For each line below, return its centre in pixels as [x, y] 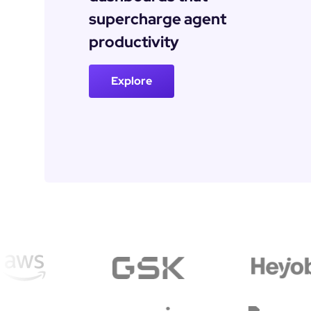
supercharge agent [158, 19]
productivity [134, 42]
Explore [132, 81]
